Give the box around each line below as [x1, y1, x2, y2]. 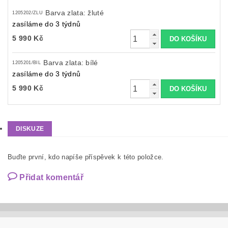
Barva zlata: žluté [45, 9, 104, 17]
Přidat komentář [19, 173, 84, 182]
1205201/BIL [12, 60, 41, 66]
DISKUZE [16, 125, 44, 133]
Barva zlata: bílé [43, 59, 98, 67]
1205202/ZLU [12, 10, 43, 16]
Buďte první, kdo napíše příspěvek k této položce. [8, 153, 164, 161]
